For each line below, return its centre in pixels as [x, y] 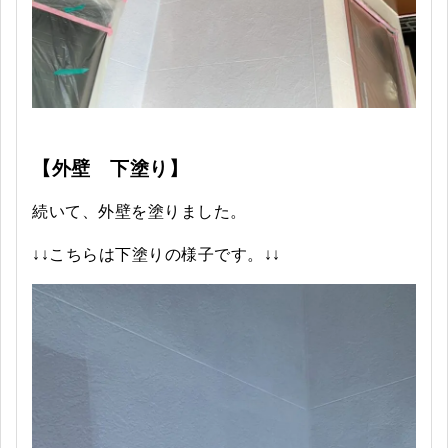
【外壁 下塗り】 [110, 169]
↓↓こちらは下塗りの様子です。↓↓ [156, 255]
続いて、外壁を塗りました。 [139, 212]
